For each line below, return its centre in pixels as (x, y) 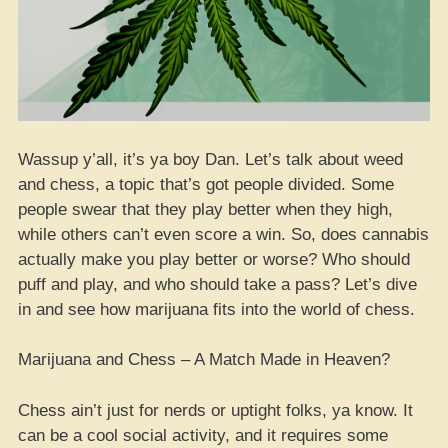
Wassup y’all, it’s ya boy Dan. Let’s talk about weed (210, 159)
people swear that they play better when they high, (205, 209)
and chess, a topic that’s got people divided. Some (206, 184)
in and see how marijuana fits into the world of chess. (216, 309)
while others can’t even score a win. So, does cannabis (223, 234)
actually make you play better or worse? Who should (214, 259)
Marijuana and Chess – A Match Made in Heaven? (204, 359)
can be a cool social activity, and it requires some (203, 435)
